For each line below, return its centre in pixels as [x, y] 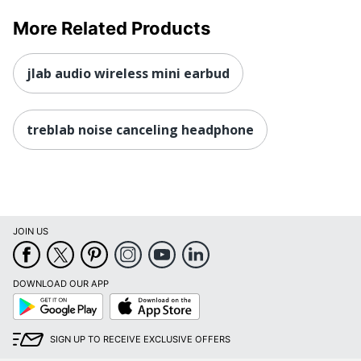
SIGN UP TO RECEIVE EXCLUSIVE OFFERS [140, 340]
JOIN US [31, 232]
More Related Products [112, 28]
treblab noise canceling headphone [140, 129]
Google [28, 299]
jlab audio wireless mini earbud [128, 73]
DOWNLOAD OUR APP [61, 284]
